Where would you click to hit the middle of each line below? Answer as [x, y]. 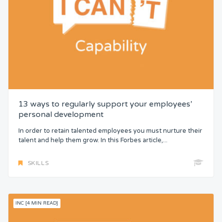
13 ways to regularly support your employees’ [105, 104]
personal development [61, 114]
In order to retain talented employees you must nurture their [110, 131]
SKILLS [38, 163]
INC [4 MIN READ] [37, 203]
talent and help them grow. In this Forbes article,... [93, 140]
